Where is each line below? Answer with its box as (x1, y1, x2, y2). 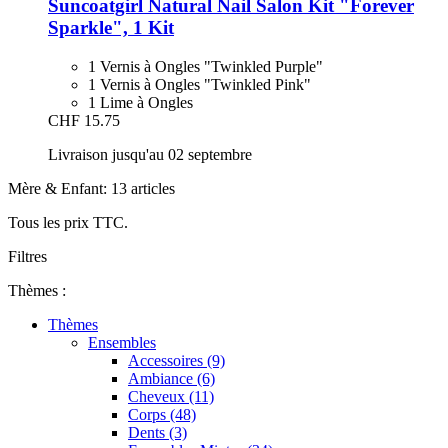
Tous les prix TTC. (8, 214, 128, 232)
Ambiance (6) (128, 370, 215, 388)
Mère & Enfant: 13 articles (8, 180, 175, 198)
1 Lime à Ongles (88, 94, 193, 112)
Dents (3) (128, 424, 187, 442)
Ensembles (88, 334, 156, 352)
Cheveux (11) (128, 388, 214, 406)
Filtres (8, 248, 47, 266)
